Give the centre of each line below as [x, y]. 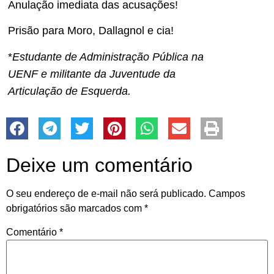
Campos [227, 194]
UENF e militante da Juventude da [92, 74]
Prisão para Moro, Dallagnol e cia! [91, 31]
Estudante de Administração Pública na [108, 57]
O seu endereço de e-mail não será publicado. [106, 194]
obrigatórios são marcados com [75, 209]
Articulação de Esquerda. [69, 91]
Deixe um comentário [99, 165]
